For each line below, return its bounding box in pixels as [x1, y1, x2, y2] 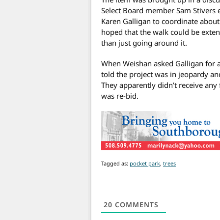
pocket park [130, 159, 160, 167]
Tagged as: [101, 159, 130, 167]
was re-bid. [101, 90, 138, 101]
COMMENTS [112, 199, 159, 209]
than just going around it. [101, 37, 187, 48]
